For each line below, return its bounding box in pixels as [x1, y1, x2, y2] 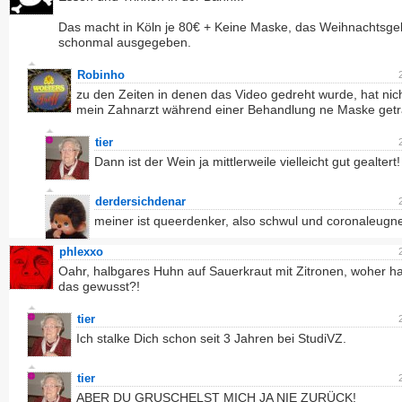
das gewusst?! [58, 279, 140, 293]
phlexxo [59, 245, 103, 258]
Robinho [77, 68, 125, 82]
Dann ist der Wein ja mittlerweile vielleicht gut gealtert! [94, 154, 400, 169]
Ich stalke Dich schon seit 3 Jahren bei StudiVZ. [76, 331, 346, 345]
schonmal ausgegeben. [58, 35, 191, 49]
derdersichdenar [95, 195, 186, 208]
